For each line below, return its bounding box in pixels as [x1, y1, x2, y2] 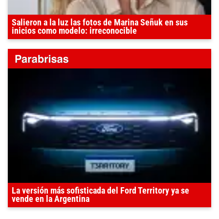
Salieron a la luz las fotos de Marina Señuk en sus [12, 18, 188, 28]
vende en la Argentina [12, 194, 89, 204]
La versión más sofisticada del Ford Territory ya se [12, 186, 189, 196]
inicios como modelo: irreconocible [12, 26, 137, 36]
